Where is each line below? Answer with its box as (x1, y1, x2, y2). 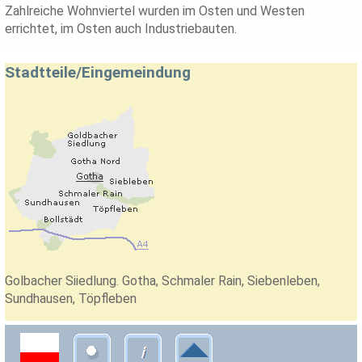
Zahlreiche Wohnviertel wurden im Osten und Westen (5, 3, 305, 19)
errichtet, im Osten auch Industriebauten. (5, 21, 238, 37)
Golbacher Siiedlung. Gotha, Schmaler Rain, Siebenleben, (5, 273, 321, 289)
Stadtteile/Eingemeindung (5, 63, 192, 82)
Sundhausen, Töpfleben (5, 291, 137, 307)
